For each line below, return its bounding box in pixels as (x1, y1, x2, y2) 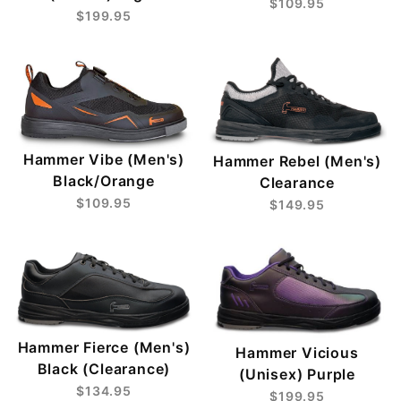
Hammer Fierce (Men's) (17, 337, 191, 356)
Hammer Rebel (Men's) (212, 151, 381, 170)
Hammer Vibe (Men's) (22, 149, 185, 168)
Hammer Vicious (235, 344, 359, 363)
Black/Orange (53, 171, 155, 190)
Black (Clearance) (37, 359, 171, 378)
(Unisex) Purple (238, 365, 355, 384)
